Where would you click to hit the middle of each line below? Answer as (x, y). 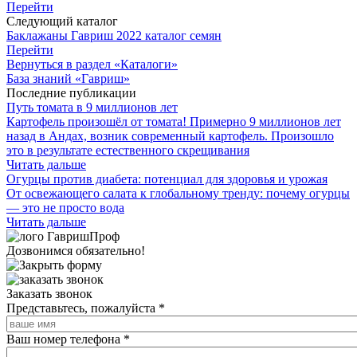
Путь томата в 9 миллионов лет (92, 107)
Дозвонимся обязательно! (76, 250)
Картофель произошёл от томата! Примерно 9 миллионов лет (174, 121)
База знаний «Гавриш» (68, 78)
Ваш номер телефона (65, 339)
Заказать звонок (49, 293)
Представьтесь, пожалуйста (82, 308)
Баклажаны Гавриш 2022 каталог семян (114, 35)
